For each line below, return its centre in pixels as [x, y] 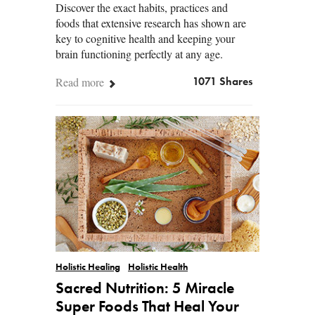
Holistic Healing [88, 268]
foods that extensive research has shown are [151, 22]
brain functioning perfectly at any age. [139, 53]
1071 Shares [223, 82]
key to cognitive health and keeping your [145, 38]
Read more [81, 82]
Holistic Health [158, 268]
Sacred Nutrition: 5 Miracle [145, 289]
